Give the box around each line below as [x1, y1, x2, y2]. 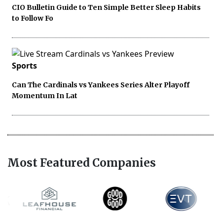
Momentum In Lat [12, 91, 77, 100]
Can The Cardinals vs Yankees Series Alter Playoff [12, 80, 189, 89]
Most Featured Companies [7, 155, 156, 170]
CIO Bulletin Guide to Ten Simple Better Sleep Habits [12, 2, 201, 12]
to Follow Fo [12, 13, 53, 23]
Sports [12, 60, 37, 71]
